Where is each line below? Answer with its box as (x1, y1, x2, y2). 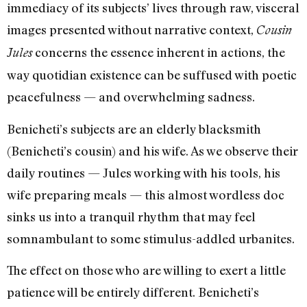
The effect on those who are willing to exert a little (7, 262, 286, 278)
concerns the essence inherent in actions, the (32, 45, 285, 60)
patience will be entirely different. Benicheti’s (7, 284, 259, 300)
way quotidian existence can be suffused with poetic (7, 67, 297, 83)
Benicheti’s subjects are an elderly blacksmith (7, 121, 261, 136)
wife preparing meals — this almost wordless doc (7, 186, 284, 202)
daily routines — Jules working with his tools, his (7, 164, 280, 180)
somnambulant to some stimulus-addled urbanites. (7, 230, 295, 246)
